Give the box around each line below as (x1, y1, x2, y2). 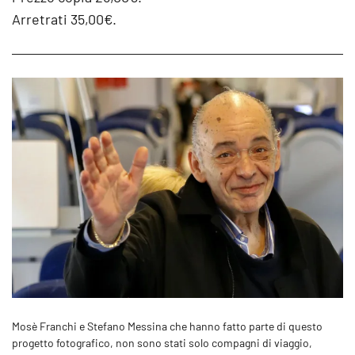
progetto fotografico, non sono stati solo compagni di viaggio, (12, 336, 312, 350)
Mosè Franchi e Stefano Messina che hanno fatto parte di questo (12, 319, 323, 334)
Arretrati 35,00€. (12, 10, 116, 29)
